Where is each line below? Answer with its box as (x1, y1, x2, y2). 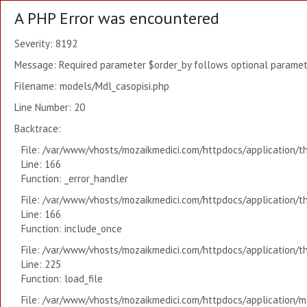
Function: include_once (21, 222, 122, 235)
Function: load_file (21, 272, 103, 285)
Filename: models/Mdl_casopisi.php (14, 79, 169, 93)
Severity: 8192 (14, 37, 77, 50)
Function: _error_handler (21, 172, 128, 185)
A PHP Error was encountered (14, 8, 219, 29)
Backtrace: (14, 122, 61, 135)
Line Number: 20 (14, 101, 85, 114)
